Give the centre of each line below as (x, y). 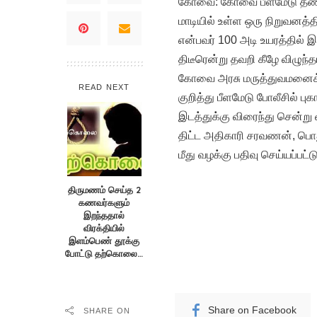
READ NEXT (104, 87)
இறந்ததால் (104, 215)
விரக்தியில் (104, 227)
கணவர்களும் (104, 202)
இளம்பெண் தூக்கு (104, 240)
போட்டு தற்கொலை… (104, 253)
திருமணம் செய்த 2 (104, 189)
